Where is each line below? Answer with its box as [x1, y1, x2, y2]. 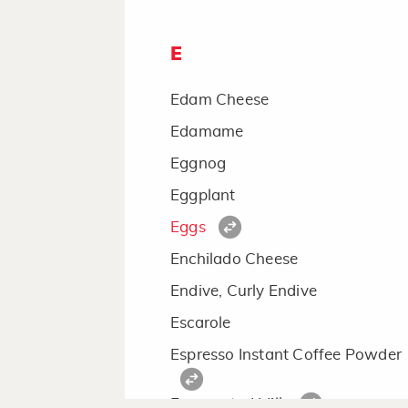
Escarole [170, 315, 231, 331]
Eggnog [170, 156, 227, 171]
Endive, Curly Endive [170, 283, 317, 299]
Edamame [170, 124, 244, 139]
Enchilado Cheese [170, 251, 299, 267]
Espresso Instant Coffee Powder [170, 347, 402, 362]
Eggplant [170, 188, 236, 203]
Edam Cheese [170, 92, 270, 107]
